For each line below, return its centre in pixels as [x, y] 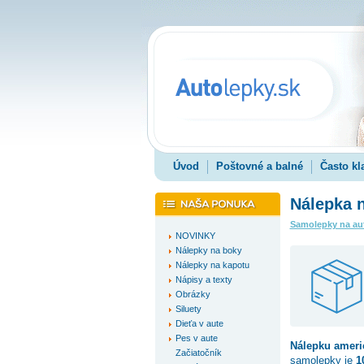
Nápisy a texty [204, 279]
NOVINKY [195, 236]
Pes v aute [196, 338]
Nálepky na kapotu [212, 265]
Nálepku [312, 346]
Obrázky [193, 294]
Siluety [188, 309]
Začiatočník [198, 353]
